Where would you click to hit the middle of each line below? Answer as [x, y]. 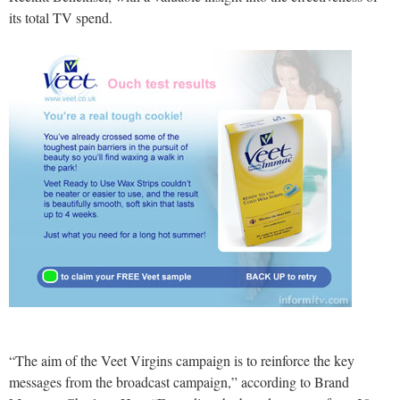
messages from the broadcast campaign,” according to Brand [179, 382]
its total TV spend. [61, 18]
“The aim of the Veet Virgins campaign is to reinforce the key [182, 361]
